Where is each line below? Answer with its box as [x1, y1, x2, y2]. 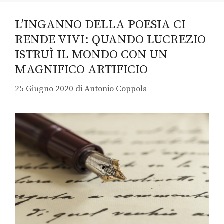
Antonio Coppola [84, 83, 147, 95]
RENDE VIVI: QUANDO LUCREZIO [15, 31, 206, 47]
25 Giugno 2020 [15, 83, 73, 95]
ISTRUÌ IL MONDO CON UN [15, 46, 167, 62]
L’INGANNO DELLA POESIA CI [15, 16, 186, 32]
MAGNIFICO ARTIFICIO [15, 61, 148, 77]
